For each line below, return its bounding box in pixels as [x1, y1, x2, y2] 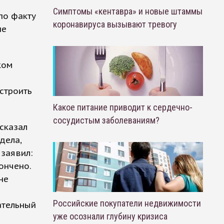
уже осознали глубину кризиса [52, 211, 167, 221]
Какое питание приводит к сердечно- [52, 102, 192, 112]
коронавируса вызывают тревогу [52, 19, 177, 29]
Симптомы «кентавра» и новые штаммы [52, 6, 202, 16]
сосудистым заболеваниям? [52, 115, 159, 125]
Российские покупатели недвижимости [52, 198, 201, 208]
